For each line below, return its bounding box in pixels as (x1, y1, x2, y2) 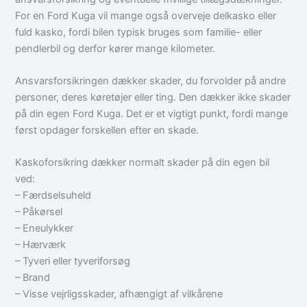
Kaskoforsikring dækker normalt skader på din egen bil (15, 156, 270, 169)
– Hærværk (15, 238, 66, 251)
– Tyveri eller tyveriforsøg (15, 255, 131, 268)
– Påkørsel (15, 206, 63, 219)
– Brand (15, 271, 51, 284)
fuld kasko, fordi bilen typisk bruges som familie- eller (15, 25, 262, 38)
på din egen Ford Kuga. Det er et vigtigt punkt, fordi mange (15, 107, 288, 120)
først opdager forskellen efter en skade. (15, 123, 199, 136)
